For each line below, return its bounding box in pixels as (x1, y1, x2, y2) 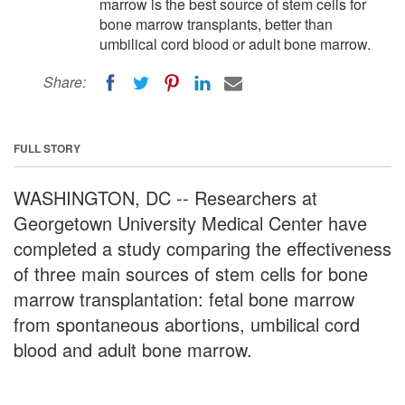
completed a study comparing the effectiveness (14, 234, 391, 261)
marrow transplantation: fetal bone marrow (14, 285, 354, 312)
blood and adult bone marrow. (14, 335, 252, 363)
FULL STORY (14, 139, 80, 156)
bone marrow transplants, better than (99, 14, 333, 34)
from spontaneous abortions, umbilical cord (14, 310, 360, 337)
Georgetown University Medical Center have (14, 209, 367, 236)
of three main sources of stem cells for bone (14, 259, 368, 287)
